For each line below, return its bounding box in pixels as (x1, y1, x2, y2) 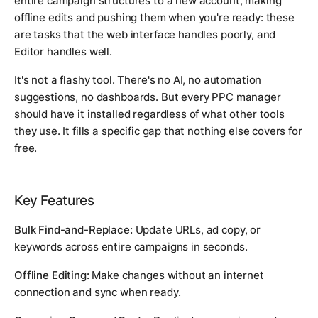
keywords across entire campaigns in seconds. (14, 239, 248, 253)
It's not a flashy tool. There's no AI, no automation (14, 72, 262, 87)
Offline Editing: (14, 268, 89, 282)
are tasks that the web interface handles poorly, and (14, 27, 276, 41)
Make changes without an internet (89, 268, 264, 282)
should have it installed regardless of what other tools (14, 106, 285, 121)
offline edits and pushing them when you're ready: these (14, 10, 295, 24)
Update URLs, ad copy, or (132, 222, 261, 236)
